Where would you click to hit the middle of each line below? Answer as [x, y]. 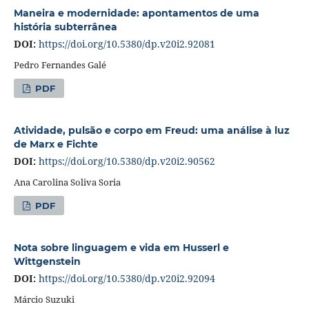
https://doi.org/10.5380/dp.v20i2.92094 [127, 278]
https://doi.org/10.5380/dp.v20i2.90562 [127, 161]
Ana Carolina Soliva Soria [67, 182]
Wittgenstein [47, 261]
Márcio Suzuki [44, 299]
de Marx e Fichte [56, 144]
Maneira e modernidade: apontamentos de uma [136, 13]
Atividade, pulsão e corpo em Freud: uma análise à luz [151, 130]
